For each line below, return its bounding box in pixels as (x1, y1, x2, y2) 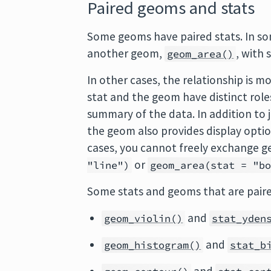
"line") (87, 158, 130, 172)
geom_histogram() (104, 238, 201, 252)
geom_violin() (104, 212, 183, 225)
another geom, (87, 46, 165, 60)
